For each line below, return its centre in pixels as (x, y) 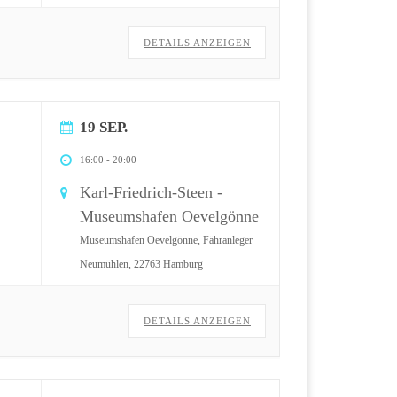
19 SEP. (104, 127)
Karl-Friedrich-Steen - (151, 192)
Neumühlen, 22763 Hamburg (141, 264)
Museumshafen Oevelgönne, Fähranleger (166, 240)
